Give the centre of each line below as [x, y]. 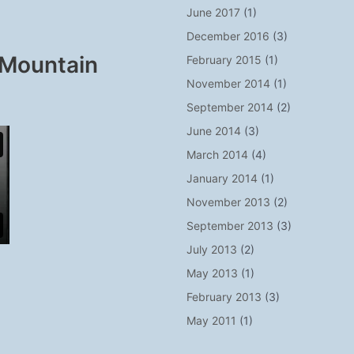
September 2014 [230, 107]
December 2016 [228, 36]
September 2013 [230, 226]
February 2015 [224, 60]
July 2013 [212, 249]
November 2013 [229, 202]
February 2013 [224, 297]
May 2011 [212, 320]
